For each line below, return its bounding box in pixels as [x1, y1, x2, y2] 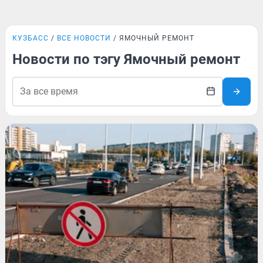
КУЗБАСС [12, 34, 49, 42]
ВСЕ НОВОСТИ [57, 34, 111, 42]
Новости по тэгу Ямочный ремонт [12, 51, 240, 68]
